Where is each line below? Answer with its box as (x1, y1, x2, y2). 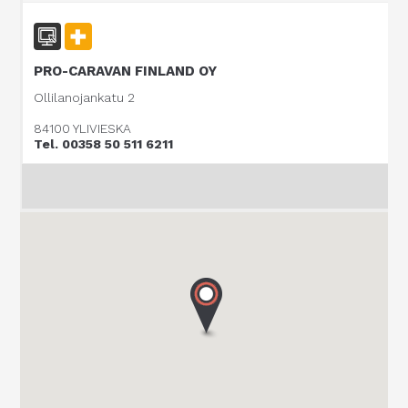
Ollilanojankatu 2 (34, 90, 136, 105)
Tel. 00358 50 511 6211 (34, 137, 174, 151)
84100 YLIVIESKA (34, 121, 132, 136)
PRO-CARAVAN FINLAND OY (34, 63, 218, 79)
